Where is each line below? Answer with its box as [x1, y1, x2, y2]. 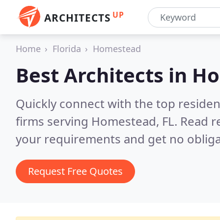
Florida [53, 43, 81, 55]
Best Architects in [16, 61, 192, 88]
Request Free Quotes [28, 165, 123, 178]
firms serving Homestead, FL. [16, 113, 180, 129]
